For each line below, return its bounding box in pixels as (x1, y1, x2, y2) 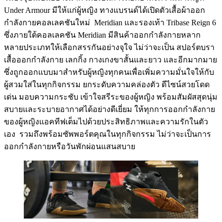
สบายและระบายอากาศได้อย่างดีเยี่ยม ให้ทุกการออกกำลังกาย (4, 105, 215, 113)
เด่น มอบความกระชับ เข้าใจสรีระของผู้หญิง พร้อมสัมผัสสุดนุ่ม (4, 92, 218, 101)
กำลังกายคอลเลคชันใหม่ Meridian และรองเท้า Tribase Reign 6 (4, 18, 216, 27)
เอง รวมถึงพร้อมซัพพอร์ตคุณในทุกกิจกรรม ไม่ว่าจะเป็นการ (4, 129, 211, 138)
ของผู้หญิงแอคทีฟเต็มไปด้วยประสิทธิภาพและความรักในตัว (4, 117, 208, 126)
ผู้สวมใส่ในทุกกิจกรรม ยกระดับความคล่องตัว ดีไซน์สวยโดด (4, 80, 210, 89)
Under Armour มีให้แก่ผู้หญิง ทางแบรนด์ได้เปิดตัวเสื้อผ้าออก (4, 5, 205, 14)
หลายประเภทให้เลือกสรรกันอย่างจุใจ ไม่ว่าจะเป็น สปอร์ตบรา (4, 43, 215, 52)
